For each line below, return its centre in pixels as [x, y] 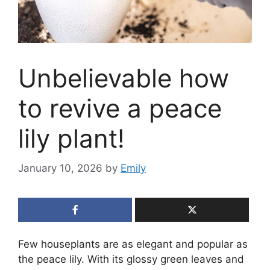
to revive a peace [120, 108]
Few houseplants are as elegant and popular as [133, 244]
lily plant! [71, 139]
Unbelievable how [124, 78]
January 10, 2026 [60, 168]
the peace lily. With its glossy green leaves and [131, 259]
